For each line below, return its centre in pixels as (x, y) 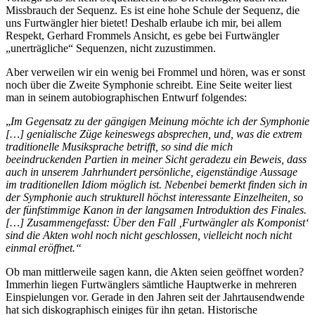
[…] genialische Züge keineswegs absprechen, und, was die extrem (154, 134)
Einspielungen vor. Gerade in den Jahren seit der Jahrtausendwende (155, 297)
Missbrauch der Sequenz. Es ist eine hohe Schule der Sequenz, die (153, 10)
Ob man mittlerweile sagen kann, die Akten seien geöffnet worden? (155, 271)
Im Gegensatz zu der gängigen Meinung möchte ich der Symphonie (160, 121)
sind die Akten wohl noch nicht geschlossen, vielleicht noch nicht (149, 235)
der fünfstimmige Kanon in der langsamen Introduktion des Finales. (156, 210)
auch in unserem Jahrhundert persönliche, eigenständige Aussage (152, 172)
